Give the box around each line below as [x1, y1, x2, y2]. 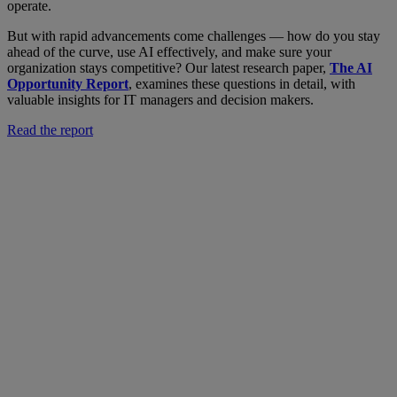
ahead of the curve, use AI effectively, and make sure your [7, 43, 331, 59]
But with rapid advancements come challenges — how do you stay [7, 27, 380, 43]
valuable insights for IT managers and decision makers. [7, 91, 314, 107]
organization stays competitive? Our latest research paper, [7, 59, 330, 75]
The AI [330, 59, 372, 75]
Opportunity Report [7, 75, 128, 91]
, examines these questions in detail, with [128, 75, 355, 91]
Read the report [7, 121, 93, 137]
